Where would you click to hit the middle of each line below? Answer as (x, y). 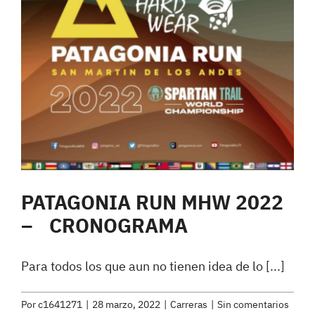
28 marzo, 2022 (126, 305)
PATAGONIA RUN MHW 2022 (152, 203)
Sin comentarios (253, 305)
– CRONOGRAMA (104, 226)
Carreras (189, 305)
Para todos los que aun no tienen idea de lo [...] (153, 266)
